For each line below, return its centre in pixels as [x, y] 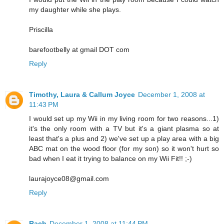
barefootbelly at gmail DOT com [79, 50]
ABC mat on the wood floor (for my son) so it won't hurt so [124, 149]
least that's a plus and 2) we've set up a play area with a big [124, 139]
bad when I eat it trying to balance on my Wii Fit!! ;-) [110, 159]
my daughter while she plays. [75, 10]
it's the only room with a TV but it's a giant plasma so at [124, 129]
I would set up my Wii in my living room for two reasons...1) [124, 119]
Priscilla [41, 30]
